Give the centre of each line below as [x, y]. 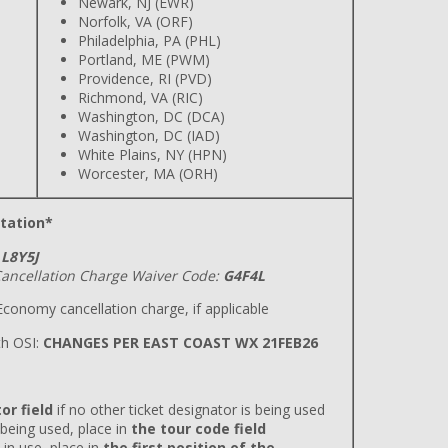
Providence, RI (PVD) [145, 78]
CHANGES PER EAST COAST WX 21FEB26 [180, 342]
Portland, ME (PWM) [144, 59]
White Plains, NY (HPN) [156, 154]
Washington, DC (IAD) [149, 135]
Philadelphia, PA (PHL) [149, 40]
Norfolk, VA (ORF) [135, 21]
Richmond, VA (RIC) [140, 97]
